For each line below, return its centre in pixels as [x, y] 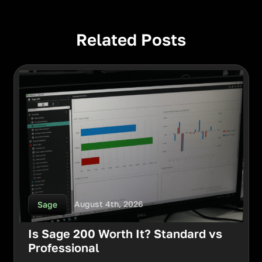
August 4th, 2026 [109, 204]
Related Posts [131, 39]
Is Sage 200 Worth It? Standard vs [125, 234]
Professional [63, 248]
